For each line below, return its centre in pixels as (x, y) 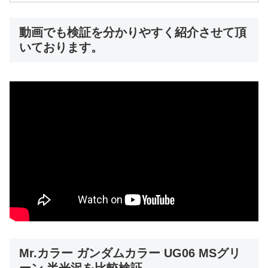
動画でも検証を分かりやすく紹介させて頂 (133, 32)
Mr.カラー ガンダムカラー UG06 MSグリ (130, 253)
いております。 (61, 47)
